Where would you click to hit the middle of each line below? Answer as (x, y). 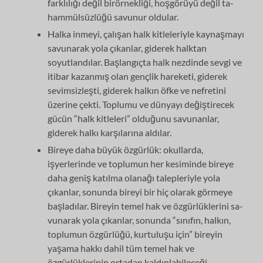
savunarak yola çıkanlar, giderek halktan (127, 48)
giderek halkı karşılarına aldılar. (110, 132)
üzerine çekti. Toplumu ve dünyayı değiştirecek (141, 104)
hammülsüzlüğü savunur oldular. (113, 16)
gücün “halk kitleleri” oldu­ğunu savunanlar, (134, 118)
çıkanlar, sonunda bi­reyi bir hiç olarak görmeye (140, 191)
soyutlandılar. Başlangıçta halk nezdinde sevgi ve (145, 62)
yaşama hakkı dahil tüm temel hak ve (121, 248)
